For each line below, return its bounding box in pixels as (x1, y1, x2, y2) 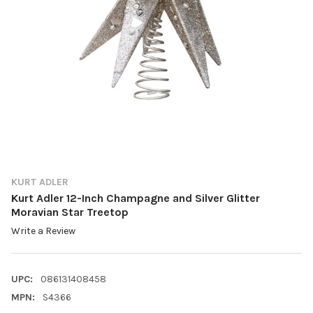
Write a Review (11, 225, 75, 238)
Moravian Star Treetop (11, 205, 129, 219)
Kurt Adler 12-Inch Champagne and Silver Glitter (11, 191, 260, 205)
